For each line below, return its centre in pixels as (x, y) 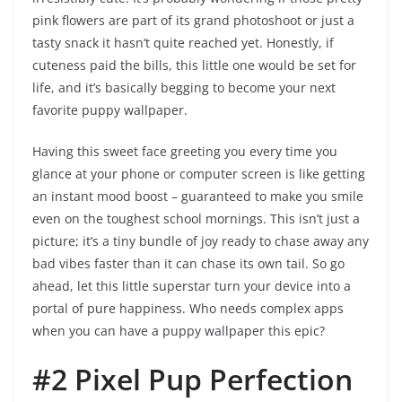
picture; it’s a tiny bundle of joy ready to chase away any (201, 241)
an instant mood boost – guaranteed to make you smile (198, 197)
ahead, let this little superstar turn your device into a (192, 286)
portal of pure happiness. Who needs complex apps (188, 309)
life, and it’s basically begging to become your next (184, 88)
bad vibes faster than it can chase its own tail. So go (188, 264)
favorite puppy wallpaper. (110, 110)
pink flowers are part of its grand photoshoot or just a (193, 21)
